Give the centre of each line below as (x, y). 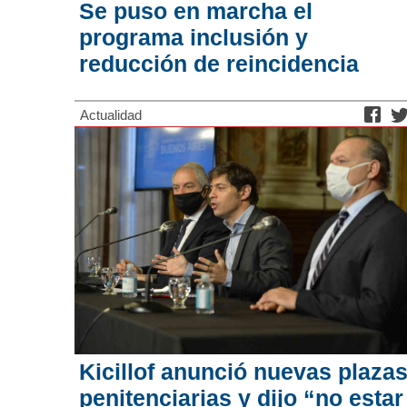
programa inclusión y (194, 37)
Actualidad (111, 114)
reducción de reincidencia (219, 63)
